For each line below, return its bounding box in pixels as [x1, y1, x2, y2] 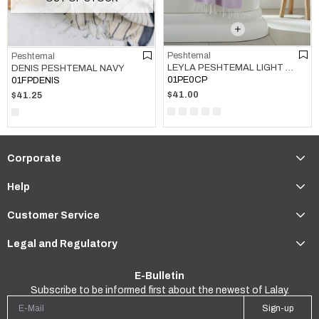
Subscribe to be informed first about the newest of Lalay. [30, 284, 289, 296]
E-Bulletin [135, 270, 184, 281]
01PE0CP [167, 75, 207, 85]
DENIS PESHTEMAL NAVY [11, 63, 125, 73]
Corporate [7, 152, 61, 164]
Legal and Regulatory [7, 238, 117, 249]
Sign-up [262, 303, 293, 313]
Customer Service [7, 209, 100, 221]
